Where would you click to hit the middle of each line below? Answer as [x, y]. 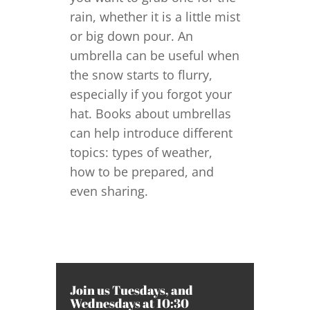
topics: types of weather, [141, 152]
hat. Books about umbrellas [150, 113]
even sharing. [109, 191]
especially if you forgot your [151, 94]
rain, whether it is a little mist [155, 17]
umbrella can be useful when [154, 55]
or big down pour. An [131, 36]
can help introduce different [151, 133]
